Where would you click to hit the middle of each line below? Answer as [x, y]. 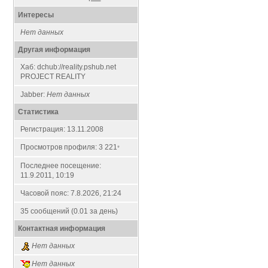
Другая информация [54, 50]
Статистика [39, 112]
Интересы [36, 15]
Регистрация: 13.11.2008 [62, 129]
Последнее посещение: [61, 166]
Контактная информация [62, 229]
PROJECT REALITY [53, 77]
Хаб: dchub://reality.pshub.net [68, 67]
